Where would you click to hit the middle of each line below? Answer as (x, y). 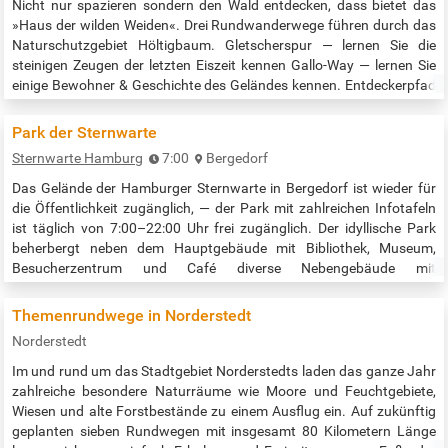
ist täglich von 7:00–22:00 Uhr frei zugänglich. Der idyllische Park (224, 228)
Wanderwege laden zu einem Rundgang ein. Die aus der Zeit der (224, 125)
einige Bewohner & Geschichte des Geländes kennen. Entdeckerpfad (224, 85)
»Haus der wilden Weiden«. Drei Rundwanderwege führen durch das (224, 25)
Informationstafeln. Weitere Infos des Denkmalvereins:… (186, 308)
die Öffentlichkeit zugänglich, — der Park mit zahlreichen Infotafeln (224, 208)
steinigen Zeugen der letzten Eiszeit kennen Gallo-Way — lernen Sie (224, 65)
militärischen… (58, 145)
